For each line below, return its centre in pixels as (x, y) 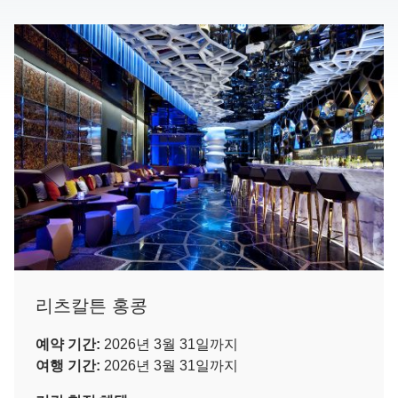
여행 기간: (70, 366)
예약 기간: (68, 345)
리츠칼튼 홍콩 (92, 306)
